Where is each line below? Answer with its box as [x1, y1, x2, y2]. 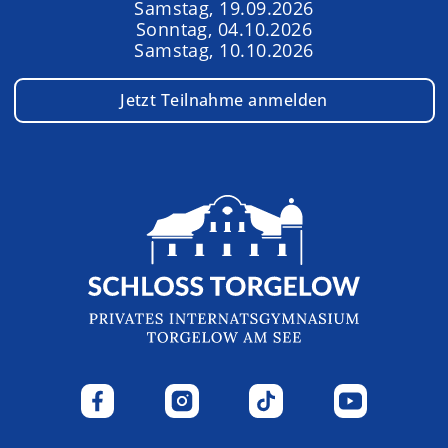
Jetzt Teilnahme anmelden [120, 88, 328, 111]
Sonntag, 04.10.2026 [135, 17, 313, 42]
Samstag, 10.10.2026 [134, 38, 314, 63]
